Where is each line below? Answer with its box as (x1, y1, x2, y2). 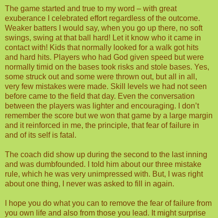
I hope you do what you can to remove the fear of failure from (5, 199, 212, 207)
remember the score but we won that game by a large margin (5, 111, 213, 120)
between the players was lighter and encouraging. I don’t (5, 101, 199, 110)
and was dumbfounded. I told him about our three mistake (5, 160, 201, 168)
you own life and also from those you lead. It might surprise (5, 208, 206, 217)
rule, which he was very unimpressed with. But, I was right (5, 169, 203, 178)
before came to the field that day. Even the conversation (5, 91, 195, 100)
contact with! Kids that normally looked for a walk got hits (5, 43, 199, 52)
